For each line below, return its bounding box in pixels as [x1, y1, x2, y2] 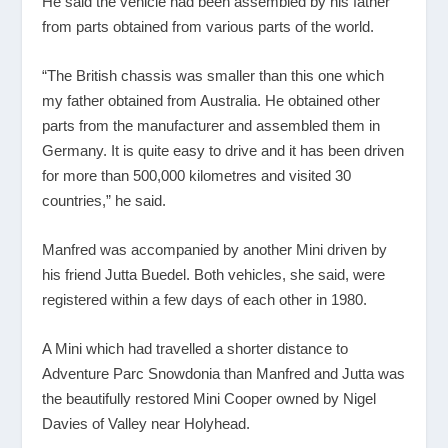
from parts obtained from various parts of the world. [42, 17, 375, 35]
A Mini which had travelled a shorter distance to [42, 339, 349, 357]
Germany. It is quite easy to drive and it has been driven [42, 141, 405, 159]
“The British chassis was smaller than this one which [42, 66, 385, 84]
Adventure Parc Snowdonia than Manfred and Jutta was [42, 364, 406, 382]
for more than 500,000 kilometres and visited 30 [42, 166, 352, 184]
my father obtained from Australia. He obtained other [42, 91, 381, 109]
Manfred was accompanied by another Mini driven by [42, 240, 388, 258]
